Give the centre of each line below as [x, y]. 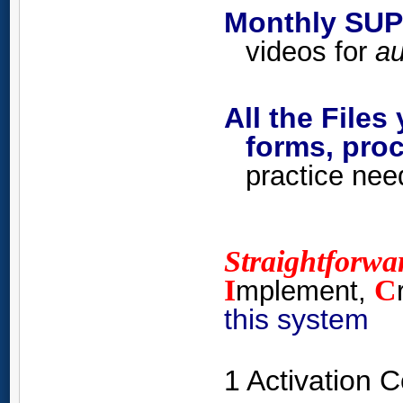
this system [296, 319]
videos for [310, 51]
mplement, [305, 290]
